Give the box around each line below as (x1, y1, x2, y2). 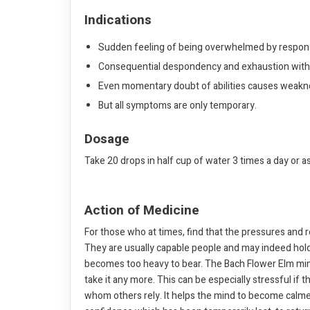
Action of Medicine (84, 200, 199, 220)
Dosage (84, 129, 129, 149)
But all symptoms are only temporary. (98, 98, 257, 113)
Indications (84, 10, 152, 30)
